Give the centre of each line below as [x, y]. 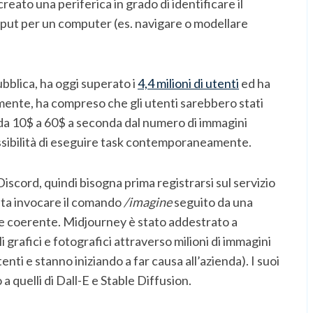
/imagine [148, 202]
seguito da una [212, 202]
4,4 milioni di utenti [188, 83]
